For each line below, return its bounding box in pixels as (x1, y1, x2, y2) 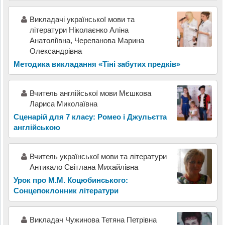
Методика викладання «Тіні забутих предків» (13, 60, 180, 69)
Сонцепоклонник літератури (13, 186, 119, 195)
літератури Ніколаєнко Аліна (29, 26, 129, 35)
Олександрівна (29, 47, 82, 56)
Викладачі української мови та (29, 15, 135, 24)
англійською (13, 123, 60, 132)
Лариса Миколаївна (29, 99, 97, 108)
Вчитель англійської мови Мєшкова (29, 89, 151, 98)
